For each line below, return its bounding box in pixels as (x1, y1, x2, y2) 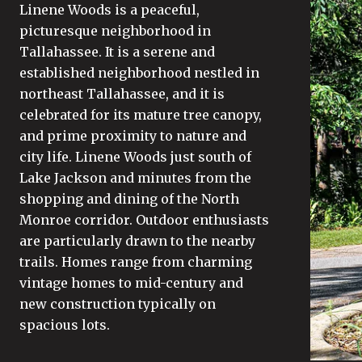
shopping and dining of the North (19, 191, 239, 207)
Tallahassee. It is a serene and (19, 44, 215, 60)
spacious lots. (19, 317, 110, 333)
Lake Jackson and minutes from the (19, 170, 251, 186)
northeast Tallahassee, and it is (19, 86, 225, 102)
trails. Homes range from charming (19, 254, 252, 270)
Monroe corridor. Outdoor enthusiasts (19, 212, 269, 228)
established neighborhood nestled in (19, 65, 259, 81)
